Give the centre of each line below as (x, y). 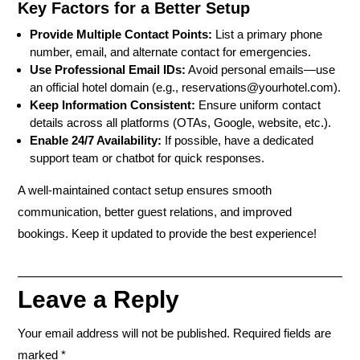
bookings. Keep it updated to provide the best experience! (167, 233)
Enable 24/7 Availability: (96, 140)
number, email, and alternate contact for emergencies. (170, 51)
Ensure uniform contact (258, 104)
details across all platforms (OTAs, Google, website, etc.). (180, 122)
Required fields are (282, 333)
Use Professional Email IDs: (108, 69)
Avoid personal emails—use (260, 69)
